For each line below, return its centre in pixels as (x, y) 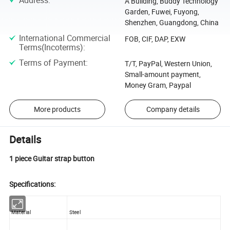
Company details (173, 109)
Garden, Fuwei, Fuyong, (162, 12)
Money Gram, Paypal (158, 85)
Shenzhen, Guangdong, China (171, 23)
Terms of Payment (52, 62)
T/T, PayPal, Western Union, (168, 63)
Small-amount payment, (162, 74)
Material (21, 212)
